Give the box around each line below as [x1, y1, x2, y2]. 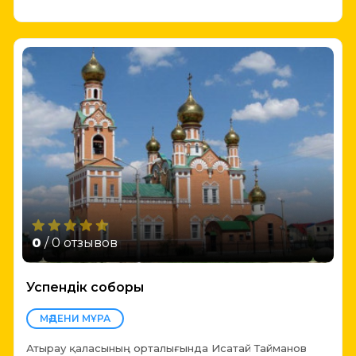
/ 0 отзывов [41, 235, 118, 251]
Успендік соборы [26, 280, 144, 296]
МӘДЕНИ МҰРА [40, 312, 110, 325]
